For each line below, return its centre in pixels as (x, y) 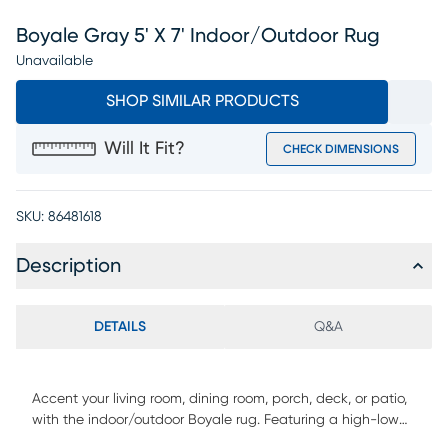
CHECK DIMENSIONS (341, 149)
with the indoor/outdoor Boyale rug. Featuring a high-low (215, 420)
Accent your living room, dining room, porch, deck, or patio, (219, 399)
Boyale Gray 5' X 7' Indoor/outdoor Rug (198, 36)
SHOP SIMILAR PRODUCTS (202, 101)
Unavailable (54, 61)
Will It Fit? (144, 149)
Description (68, 266)
